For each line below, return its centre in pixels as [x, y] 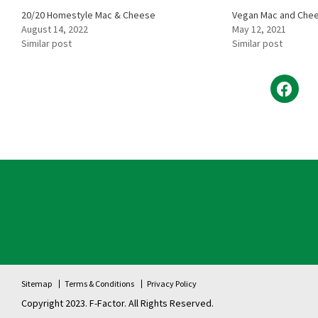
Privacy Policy [172, 284]
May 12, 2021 [259, 29]
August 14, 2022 [55, 29]
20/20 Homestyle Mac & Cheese [88, 15]
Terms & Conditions [99, 284]
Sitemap [37, 284]
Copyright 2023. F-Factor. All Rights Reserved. [117, 303]
